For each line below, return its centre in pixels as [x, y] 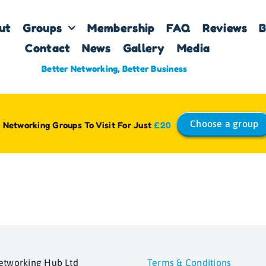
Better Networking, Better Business [115, 69]
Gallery [144, 48]
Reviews [225, 28]
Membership [121, 28]
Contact [48, 48]
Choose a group [224, 123]
